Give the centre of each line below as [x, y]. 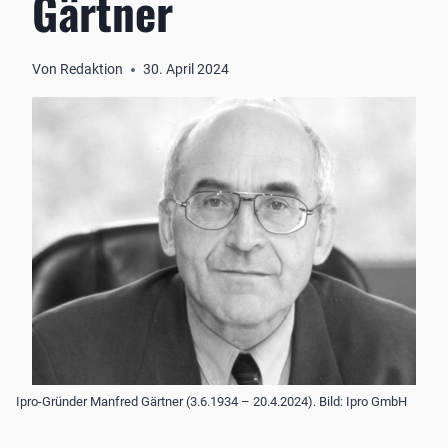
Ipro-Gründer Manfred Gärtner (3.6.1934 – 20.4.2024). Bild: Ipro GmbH [211, 401]
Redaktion [92, 69]
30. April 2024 [186, 69]
